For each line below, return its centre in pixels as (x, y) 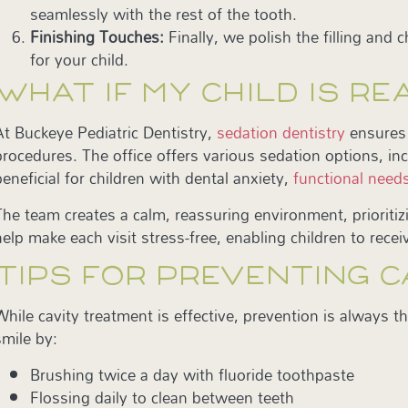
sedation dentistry (279, 133)
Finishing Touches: (100, 37)
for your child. (80, 60)
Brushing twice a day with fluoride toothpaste (193, 374)
